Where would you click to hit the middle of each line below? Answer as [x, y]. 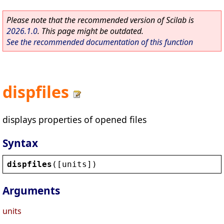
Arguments [31, 191]
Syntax [20, 143]
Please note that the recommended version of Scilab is [100, 20]
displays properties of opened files [74, 119]
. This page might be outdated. [90, 31]
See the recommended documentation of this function [100, 42]
